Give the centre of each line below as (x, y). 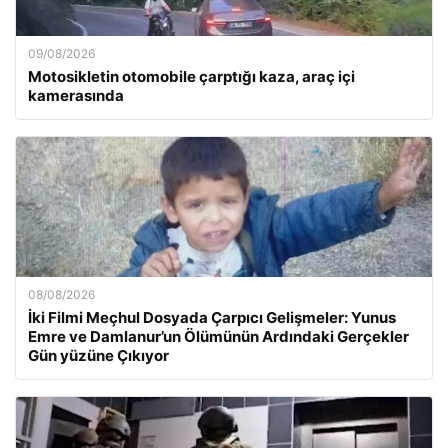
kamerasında (76, 95)
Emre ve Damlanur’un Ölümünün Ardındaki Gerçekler (218, 336)
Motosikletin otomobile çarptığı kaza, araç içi (191, 76)
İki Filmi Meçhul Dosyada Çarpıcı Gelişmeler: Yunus (212, 317)
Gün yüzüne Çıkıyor (98, 355)
